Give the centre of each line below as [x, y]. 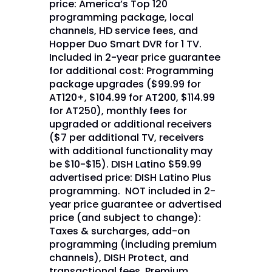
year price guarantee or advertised [135, 204]
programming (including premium [133, 244]
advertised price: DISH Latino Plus [130, 177]
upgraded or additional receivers [130, 124]
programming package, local [121, 17]
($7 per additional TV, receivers [126, 137]
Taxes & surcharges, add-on [119, 231]
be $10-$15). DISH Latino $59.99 [125, 164]
